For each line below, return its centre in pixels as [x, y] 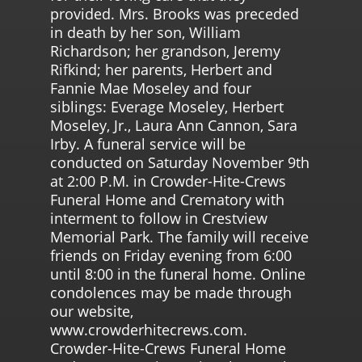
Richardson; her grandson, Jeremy [166, 51]
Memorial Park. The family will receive [180, 236]
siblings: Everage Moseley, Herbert [167, 106]
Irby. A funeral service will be [148, 143]
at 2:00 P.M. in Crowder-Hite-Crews [168, 181]
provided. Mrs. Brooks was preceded [175, 13]
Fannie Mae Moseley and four [151, 88]
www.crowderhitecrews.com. [149, 329]
